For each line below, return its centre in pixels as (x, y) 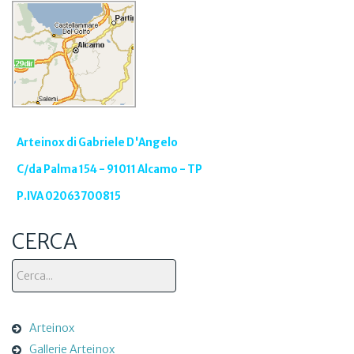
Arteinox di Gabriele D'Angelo (97, 142)
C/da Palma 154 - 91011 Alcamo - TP (107, 169)
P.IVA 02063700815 (66, 196)
